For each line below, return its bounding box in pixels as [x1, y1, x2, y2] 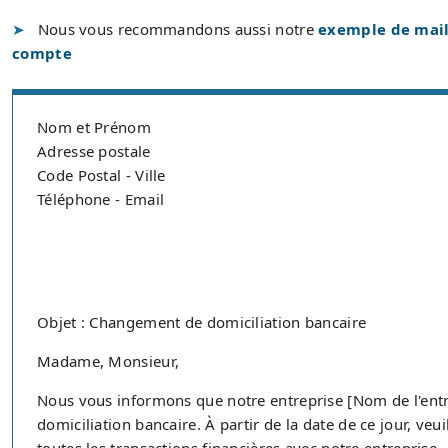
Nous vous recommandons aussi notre [37, 19, 319, 39]
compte [12, 43, 72, 63]
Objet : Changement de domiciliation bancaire [37, 312, 367, 332]
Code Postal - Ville [37, 165, 166, 185]
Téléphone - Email [37, 189, 165, 209]
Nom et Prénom [37, 117, 151, 137]
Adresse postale [37, 141, 151, 161]
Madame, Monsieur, [37, 351, 180, 371]
